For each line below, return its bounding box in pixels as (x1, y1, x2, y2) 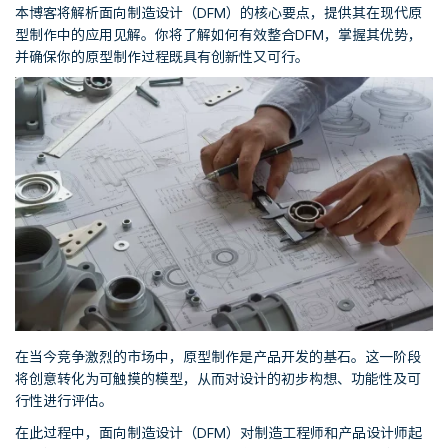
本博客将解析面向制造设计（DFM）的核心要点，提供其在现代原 (15, 2, 422, 22)
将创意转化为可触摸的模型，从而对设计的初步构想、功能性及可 (15, 368, 421, 388)
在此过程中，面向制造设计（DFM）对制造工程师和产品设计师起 (15, 422, 422, 442)
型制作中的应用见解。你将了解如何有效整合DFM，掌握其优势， (15, 24, 422, 44)
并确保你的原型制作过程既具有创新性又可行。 (15, 46, 309, 66)
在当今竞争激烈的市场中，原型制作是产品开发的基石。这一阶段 (15, 346, 421, 366)
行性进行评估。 (15, 390, 113, 410)
